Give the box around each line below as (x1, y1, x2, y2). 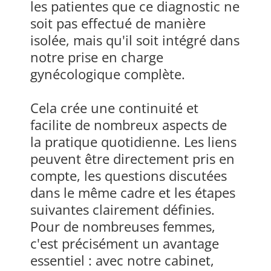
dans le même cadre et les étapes (30, 183, 235, 202)
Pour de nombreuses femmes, (30, 217, 215, 236)
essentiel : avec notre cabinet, (30, 251, 214, 270)
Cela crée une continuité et (30, 99, 198, 117)
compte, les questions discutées (30, 166, 227, 185)
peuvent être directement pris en (30, 149, 235, 168)
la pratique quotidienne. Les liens (30, 132, 237, 151)
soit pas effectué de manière (30, 14, 206, 33)
